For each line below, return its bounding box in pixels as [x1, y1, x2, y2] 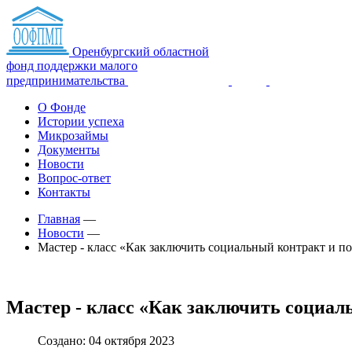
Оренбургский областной [72, 45, 209, 58]
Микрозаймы [38, 129, 108, 142]
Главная [38, 212, 80, 225]
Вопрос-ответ [38, 171, 111, 185]
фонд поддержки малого [6, 59, 137, 72]
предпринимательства [6, 74, 125, 87]
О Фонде [38, 101, 86, 114]
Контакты [38, 185, 90, 199]
